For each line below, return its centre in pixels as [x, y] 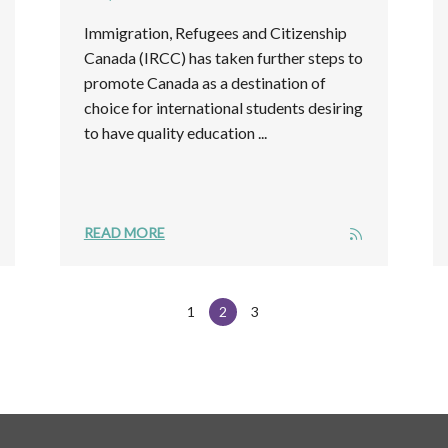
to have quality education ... [175, 132]
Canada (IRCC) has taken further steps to [223, 57]
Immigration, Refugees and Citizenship [215, 32]
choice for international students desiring [223, 107]
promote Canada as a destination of [204, 82]
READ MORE [124, 232]
